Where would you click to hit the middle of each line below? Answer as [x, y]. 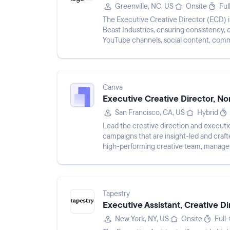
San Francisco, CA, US [150, 113]
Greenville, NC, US [144, 6]
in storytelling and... [133, 157]
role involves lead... [132, 51]
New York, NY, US [142, 219]
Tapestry [116, 194]
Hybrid [208, 113]
